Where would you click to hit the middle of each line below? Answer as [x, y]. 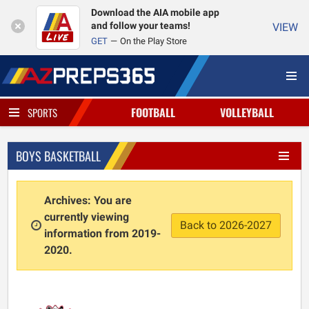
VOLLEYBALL [247, 112]
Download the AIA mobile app [155, 13]
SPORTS [42, 112]
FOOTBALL [153, 112]
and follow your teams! [141, 26]
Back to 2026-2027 [226, 225]
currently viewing [86, 217]
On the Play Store [153, 41]
